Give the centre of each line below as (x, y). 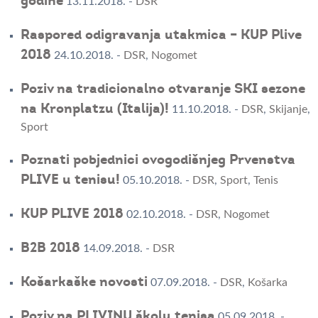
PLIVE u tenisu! (70, 180)
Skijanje (288, 110)
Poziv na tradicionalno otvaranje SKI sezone (163, 89)
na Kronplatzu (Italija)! (94, 109)
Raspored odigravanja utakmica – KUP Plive (161, 35)
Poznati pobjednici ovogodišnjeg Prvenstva (158, 160)
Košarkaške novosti (84, 282)
